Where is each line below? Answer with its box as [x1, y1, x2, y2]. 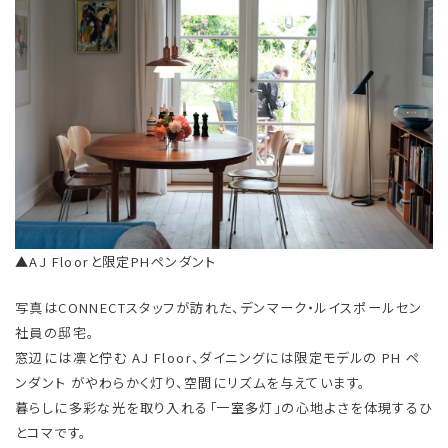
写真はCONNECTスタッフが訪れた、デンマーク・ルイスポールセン [15, 297, 423, 317]
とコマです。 [15, 422, 87, 442]
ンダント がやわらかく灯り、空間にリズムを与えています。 [15, 372, 366, 392]
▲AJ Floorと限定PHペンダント [15, 251, 217, 271]
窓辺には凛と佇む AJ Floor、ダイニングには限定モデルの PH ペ [15, 347, 421, 367]
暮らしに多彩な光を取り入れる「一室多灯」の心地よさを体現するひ [15, 397, 433, 417]
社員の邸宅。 [15, 322, 95, 342]
